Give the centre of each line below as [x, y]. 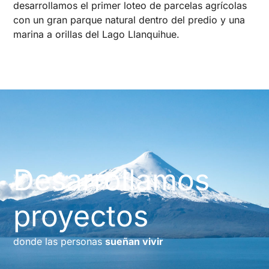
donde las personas [59, 242]
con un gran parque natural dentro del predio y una [129, 20]
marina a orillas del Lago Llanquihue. [97, 35]
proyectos [81, 216]
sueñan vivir [134, 242]
